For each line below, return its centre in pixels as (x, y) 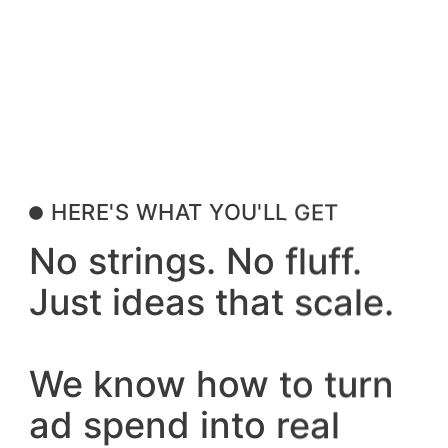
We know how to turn (211, 384)
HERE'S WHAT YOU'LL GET (195, 212)
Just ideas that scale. (211, 302)
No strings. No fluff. (195, 261)
